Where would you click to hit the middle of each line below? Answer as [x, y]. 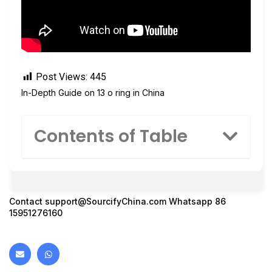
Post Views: [62, 76]
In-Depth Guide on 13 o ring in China [93, 92]
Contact [27, 202]
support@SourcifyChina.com [106, 202]
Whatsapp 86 [196, 202]
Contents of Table [111, 137]
